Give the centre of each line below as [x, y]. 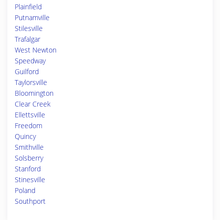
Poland [25, 190]
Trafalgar [27, 39]
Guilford [27, 71]
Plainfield [28, 7]
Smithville [29, 147]
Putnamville [32, 17]
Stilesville [29, 28]
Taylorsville [31, 82]
